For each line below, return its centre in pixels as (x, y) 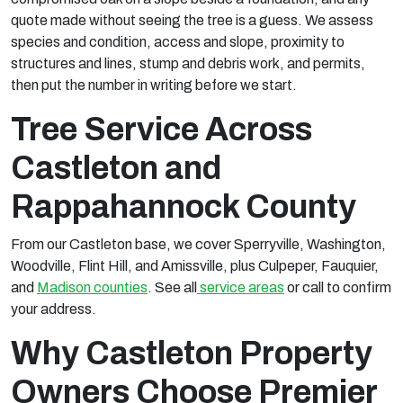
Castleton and (116, 168)
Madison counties (92, 287)
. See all (172, 287)
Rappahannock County (184, 207)
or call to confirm (338, 287)
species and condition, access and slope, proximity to (178, 42)
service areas (242, 287)
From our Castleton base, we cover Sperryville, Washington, (198, 244)
